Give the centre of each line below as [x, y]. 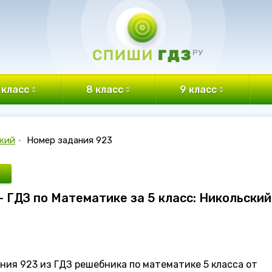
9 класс [199, 89]
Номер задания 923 [70, 140]
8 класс [104, 89]
